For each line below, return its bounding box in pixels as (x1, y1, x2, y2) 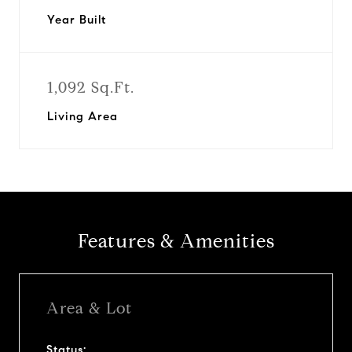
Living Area (47, 109, 118, 123)
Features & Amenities (77, 229, 275, 253)
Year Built (47, 13, 106, 27)
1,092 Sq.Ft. (47, 78, 134, 97)
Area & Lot (46, 298, 132, 318)
